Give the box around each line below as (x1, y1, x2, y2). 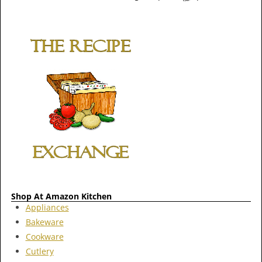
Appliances (25, 202, 69, 213)
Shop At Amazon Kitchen (11, 191, 112, 202)
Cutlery (25, 246, 54, 257)
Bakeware (25, 216, 64, 228)
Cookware (25, 231, 64, 243)
